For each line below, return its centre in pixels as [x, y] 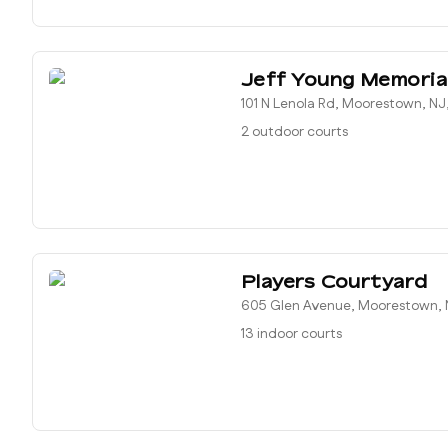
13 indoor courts [291, 334]
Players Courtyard [334, 281]
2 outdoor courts [294, 132]
